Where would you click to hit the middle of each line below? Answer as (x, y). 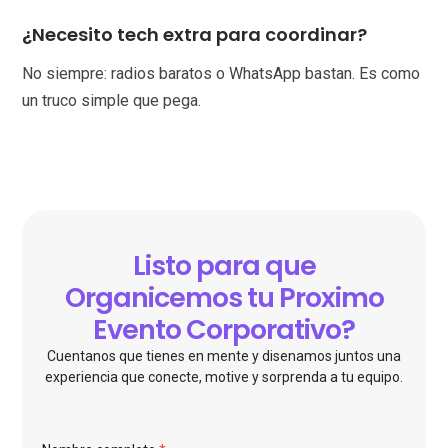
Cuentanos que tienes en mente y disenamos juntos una (224, 356)
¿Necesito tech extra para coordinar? (195, 35)
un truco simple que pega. (112, 101)
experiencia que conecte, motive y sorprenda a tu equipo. (224, 377)
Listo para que (224, 266)
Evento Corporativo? (224, 330)
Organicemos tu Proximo (224, 298)
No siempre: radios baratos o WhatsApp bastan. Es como (221, 74)
